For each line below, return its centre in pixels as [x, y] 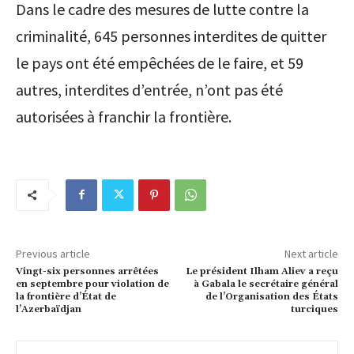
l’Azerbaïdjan [49, 309]
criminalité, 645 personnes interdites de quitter [171, 36]
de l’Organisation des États [271, 296]
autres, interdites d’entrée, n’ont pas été [149, 89]
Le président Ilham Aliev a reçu [262, 271]
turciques [314, 309]
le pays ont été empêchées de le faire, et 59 [160, 62]
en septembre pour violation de [92, 284]
